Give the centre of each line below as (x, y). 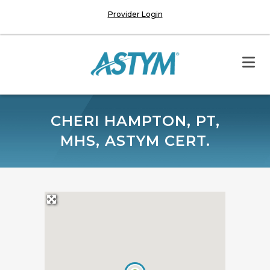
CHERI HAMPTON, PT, (135, 121)
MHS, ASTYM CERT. (135, 141)
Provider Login (135, 14)
